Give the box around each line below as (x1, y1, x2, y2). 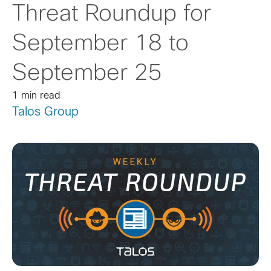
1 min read (12, 91, 60, 100)
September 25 (12, 63, 162, 85)
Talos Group (12, 106, 79, 118)
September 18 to (12, 33, 189, 55)
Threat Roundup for (12, 4, 211, 25)
